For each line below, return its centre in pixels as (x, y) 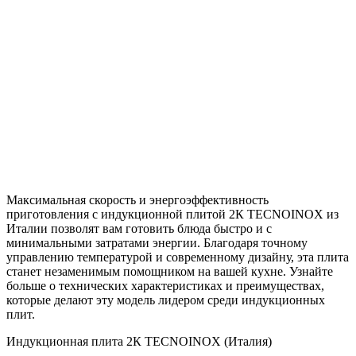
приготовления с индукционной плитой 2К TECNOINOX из (172, 214)
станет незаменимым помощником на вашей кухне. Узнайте (170, 271)
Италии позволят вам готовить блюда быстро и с (139, 228)
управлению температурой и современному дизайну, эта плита (178, 257)
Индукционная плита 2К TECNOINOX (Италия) (139, 341)
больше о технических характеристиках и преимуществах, (165, 285)
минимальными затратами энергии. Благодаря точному (157, 242)
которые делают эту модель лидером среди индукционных (166, 300)
